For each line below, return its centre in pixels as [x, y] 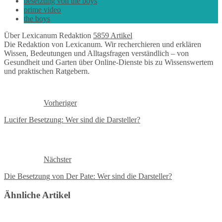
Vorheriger [60, 103]
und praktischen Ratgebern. [47, 71]
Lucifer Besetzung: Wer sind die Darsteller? [72, 119]
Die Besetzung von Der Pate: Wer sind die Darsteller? [88, 176]
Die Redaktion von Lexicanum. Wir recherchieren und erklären [103, 44]
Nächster [57, 159]
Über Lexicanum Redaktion [49, 35]
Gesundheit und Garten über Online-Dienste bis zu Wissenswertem [109, 62]
